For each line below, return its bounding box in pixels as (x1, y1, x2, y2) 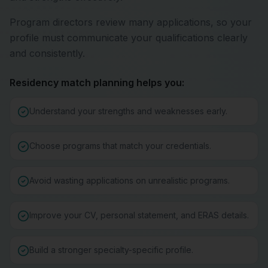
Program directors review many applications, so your (10, 16, 252, 28)
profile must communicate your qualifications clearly (10, 32, 248, 44)
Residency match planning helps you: (10, 77, 184, 89)
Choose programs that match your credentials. (29, 141, 211, 151)
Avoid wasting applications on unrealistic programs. (29, 175, 230, 185)
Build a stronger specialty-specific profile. (29, 245, 193, 255)
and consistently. (10, 47, 85, 59)
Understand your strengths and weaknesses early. (29, 106, 227, 116)
